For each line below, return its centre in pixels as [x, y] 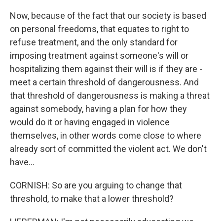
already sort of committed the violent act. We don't [108, 149]
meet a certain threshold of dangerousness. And [104, 82]
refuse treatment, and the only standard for [94, 42]
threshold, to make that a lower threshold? [92, 199]
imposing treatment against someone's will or [99, 55]
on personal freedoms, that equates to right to [99, 29]
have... [22, 162]
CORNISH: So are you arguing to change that [96, 185]
